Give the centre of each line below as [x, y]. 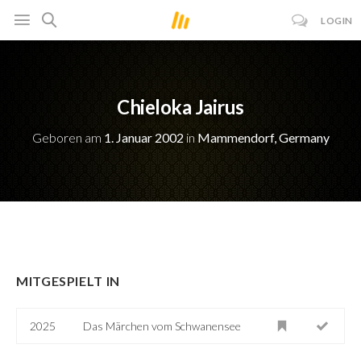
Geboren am [68, 138]
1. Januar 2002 [143, 138]
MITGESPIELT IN [68, 280]
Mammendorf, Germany [263, 138]
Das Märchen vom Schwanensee [162, 326]
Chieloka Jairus [180, 106]
